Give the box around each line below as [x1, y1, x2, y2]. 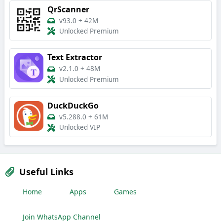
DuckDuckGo [47, 100, 99, 111]
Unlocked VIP [59, 123, 100, 132]
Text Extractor [47, 52, 102, 63]
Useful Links [19, 165, 74, 178]
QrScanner [47, 3, 89, 15]
